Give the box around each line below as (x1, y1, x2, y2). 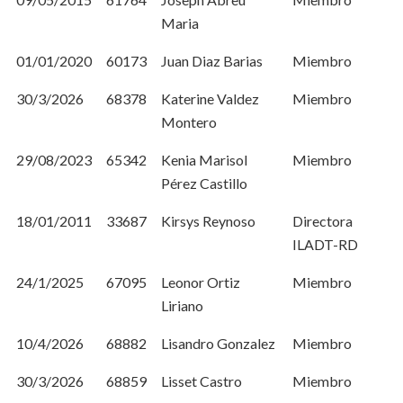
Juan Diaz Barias (161, 52, 263, 69)
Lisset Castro (161, 372, 242, 390)
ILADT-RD (292, 236, 358, 253)
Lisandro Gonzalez (161, 335, 275, 352)
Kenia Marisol (161, 151, 247, 168)
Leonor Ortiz (161, 273, 240, 291)
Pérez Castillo (161, 175, 247, 192)
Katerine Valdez (161, 90, 259, 107)
